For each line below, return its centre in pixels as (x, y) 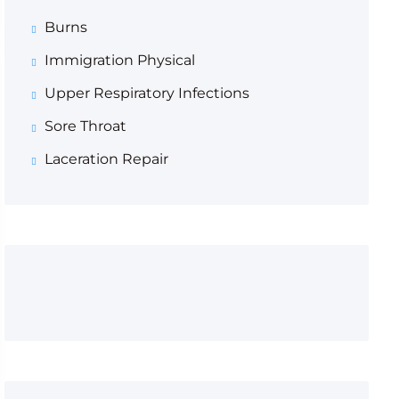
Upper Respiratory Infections (147, 93)
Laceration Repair (106, 159)
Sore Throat (85, 126)
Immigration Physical (119, 60)
